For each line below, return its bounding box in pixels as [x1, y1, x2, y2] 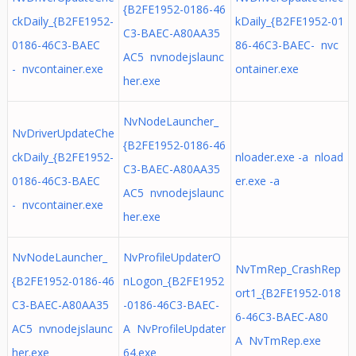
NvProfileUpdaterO [122, 250, 221, 265]
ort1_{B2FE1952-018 [234, 285, 341, 300]
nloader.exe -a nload [234, 149, 343, 164]
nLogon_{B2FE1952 [122, 273, 224, 288]
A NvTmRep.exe [234, 333, 321, 348]
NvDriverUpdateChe [11, 126, 114, 141]
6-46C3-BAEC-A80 [234, 309, 328, 324]
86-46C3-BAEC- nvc [234, 37, 339, 52]
